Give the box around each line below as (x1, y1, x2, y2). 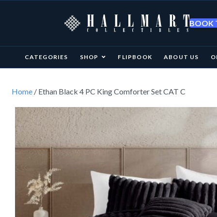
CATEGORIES (24, 53, 68, 61)
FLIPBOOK (118, 53, 152, 61)
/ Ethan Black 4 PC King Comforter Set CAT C (32, 87, 186, 96)
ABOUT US (163, 53, 199, 61)
